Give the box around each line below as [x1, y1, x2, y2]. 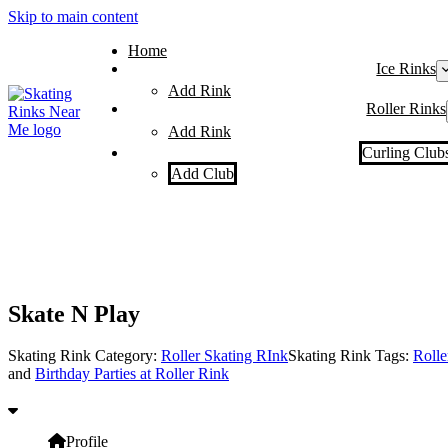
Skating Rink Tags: [288, 347, 413, 365]
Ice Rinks [376, 60, 437, 77]
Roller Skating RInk [161, 347, 288, 365]
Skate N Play [8, 300, 140, 327]
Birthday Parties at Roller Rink [35, 365, 229, 383]
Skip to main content [8, 8, 138, 25]
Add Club [171, 164, 234, 182]
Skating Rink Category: [8, 347, 161, 365]
